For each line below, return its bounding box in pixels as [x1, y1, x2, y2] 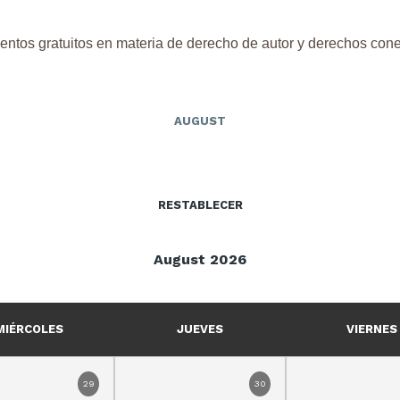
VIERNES [346, 322, 397, 337]
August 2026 [154, 251, 246, 269]
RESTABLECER [157, 198, 243, 212]
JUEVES [177, 322, 223, 337]
